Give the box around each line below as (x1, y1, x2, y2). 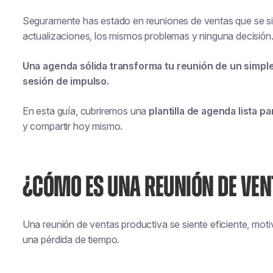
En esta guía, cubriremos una (22, 105, 149, 117)
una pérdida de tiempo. (22, 233, 120, 246)
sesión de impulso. (22, 75, 109, 87)
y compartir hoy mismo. (22, 120, 123, 132)
